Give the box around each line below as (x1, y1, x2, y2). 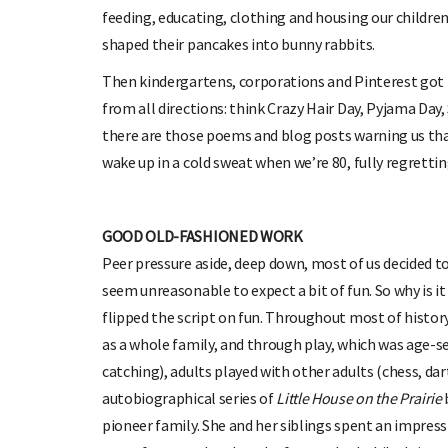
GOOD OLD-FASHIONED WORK (102, 225, 303, 246)
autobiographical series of (102, 387, 277, 408)
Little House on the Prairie (276, 387, 442, 408)
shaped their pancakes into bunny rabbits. (102, 33, 375, 54)
